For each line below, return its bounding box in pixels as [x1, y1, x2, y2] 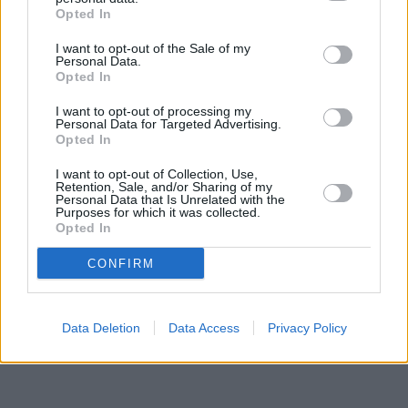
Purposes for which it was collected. [56, 205, 260, 219]
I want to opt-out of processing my [56, 104, 251, 118]
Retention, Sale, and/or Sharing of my [56, 179, 272, 194]
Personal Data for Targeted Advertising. [56, 117, 281, 131]
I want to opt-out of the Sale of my [56, 41, 250, 56]
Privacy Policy [267, 321, 347, 335]
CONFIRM [87, 256, 155, 270]
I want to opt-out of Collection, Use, [56, 167, 258, 181]
